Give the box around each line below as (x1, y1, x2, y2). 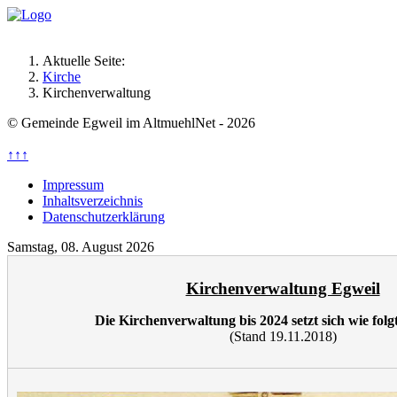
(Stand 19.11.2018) (229, 329, 337, 344)
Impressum (43, 177, 104, 192)
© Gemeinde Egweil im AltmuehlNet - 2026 (7, 115, 255, 130)
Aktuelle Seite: (43, 53, 132, 68)
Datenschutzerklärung (43, 209, 165, 224)
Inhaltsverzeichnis (43, 193, 143, 208)
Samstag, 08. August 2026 (7, 239, 154, 254)
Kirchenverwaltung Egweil (185, 279, 380, 298)
